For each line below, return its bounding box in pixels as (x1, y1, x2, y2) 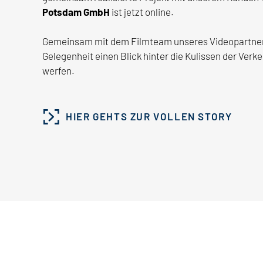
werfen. (42, 65, 75, 77)
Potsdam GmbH (42, 5, 112, 18)
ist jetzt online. (112, 5, 174, 18)
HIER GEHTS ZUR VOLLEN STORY (66, 110, 232, 123)
